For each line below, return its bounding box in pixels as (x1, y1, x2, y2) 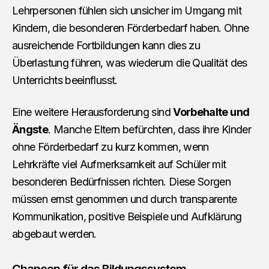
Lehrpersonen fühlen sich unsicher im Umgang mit (12, 4, 241, 17)
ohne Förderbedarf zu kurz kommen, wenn (12, 140, 209, 153)
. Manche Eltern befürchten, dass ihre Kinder (48, 122, 252, 136)
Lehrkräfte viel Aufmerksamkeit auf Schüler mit (12, 157, 226, 171)
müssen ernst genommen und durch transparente (12, 192, 237, 205)
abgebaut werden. (12, 227, 97, 240)
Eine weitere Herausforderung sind (12, 105, 174, 118)
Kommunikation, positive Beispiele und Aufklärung (12, 210, 242, 223)
